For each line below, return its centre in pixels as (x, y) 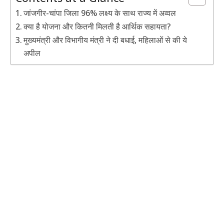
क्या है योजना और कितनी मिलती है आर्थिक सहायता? (97, 27)
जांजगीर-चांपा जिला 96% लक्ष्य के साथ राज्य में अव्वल (100, 13)
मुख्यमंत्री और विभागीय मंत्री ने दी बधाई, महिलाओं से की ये (105, 40)
